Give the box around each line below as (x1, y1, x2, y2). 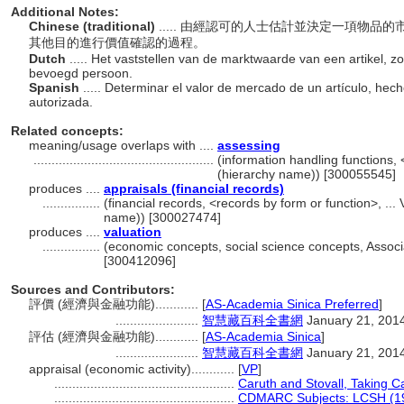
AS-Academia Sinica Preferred (206, 297, 379, 311)
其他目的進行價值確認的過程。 (29, 35, 209, 50)
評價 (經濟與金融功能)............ (29, 297, 202, 311)
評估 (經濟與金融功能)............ (29, 329, 202, 344)
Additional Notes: (11, 5, 119, 19)
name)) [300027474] (104, 210, 221, 225)
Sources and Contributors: (11, 282, 175, 297)
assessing (217, 138, 280, 152)
